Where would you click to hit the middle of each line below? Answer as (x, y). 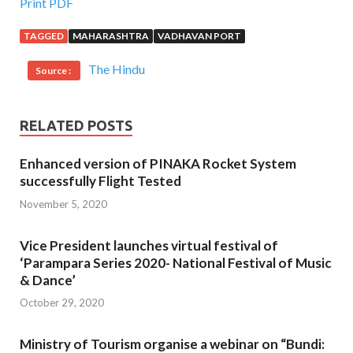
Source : (54, 71)
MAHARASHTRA (111, 36)
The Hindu (117, 69)
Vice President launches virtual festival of (149, 245)
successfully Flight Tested (100, 181)
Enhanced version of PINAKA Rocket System (158, 164)
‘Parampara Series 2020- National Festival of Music (176, 262)
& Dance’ (48, 280)
